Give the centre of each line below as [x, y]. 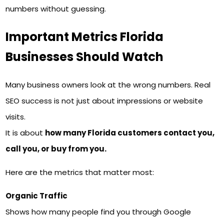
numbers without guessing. [56, 8]
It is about [25, 132]
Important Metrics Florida [85, 36]
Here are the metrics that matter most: [80, 172]
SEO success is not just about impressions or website [104, 100]
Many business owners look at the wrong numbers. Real [108, 84]
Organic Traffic [37, 195]
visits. [16, 116]
